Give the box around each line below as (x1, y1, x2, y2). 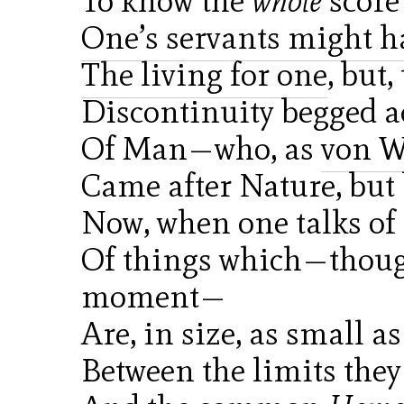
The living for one (81, 55, 327, 94)
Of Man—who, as (81, 129, 321, 168)
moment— (81, 277, 226, 316)
